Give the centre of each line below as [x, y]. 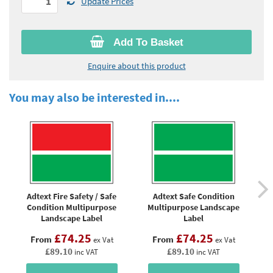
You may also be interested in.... [94, 97]
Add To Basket [147, 42]
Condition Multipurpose [72, 207]
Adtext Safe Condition [193, 196]
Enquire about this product [136, 66]
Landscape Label [72, 218]
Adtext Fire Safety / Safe [72, 196]
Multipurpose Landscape [193, 207]
